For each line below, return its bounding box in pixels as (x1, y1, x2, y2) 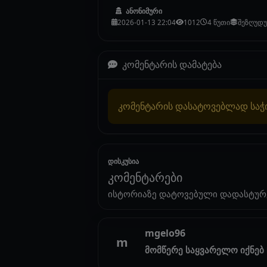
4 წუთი (207, 18, 231, 27)
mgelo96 (145, 226, 186, 240)
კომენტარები (108, 169, 182, 185)
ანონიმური (126, 5, 163, 16)
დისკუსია (108, 156, 139, 167)
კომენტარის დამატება (120, 58, 222, 72)
